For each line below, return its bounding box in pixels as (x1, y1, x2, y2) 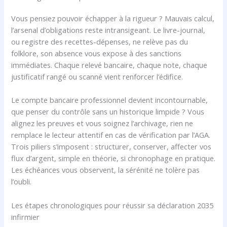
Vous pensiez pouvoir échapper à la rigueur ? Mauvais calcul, (11, 13, 215, 23)
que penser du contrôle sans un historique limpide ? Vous (11, 106, 205, 117)
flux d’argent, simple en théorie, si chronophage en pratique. (11, 153, 216, 164)
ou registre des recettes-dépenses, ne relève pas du (11, 36, 188, 47)
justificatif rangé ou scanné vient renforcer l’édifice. (11, 71, 183, 82)
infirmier (11, 211, 40, 222)
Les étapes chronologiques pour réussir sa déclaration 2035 (11, 200, 214, 210)
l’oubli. (11, 176, 32, 187)
